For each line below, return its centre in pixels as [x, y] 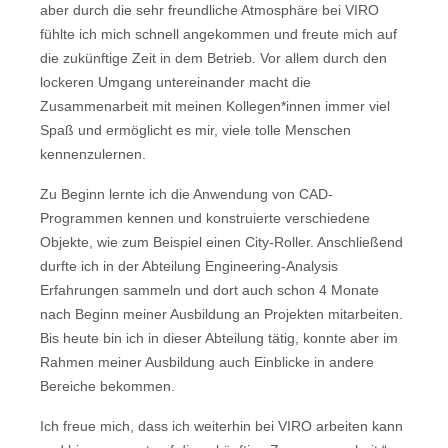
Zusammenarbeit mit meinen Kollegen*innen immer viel [215, 105]
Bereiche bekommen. [107, 385]
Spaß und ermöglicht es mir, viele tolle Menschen [195, 129]
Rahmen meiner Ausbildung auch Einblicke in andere [207, 361]
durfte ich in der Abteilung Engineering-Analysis [189, 265]
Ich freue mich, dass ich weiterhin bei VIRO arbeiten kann [221, 425]
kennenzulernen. [93, 153]
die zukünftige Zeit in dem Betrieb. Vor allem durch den [213, 57]
